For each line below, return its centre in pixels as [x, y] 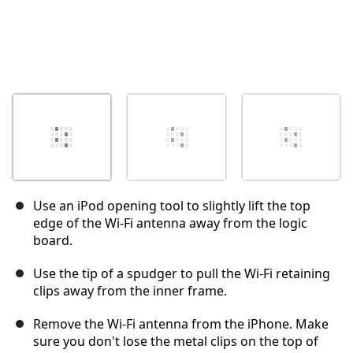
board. [53, 241]
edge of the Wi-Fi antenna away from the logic [170, 223]
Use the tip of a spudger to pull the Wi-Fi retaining [182, 274]
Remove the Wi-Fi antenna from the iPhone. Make [181, 324]
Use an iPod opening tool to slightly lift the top [172, 206]
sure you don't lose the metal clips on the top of [176, 342]
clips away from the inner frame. [130, 291]
